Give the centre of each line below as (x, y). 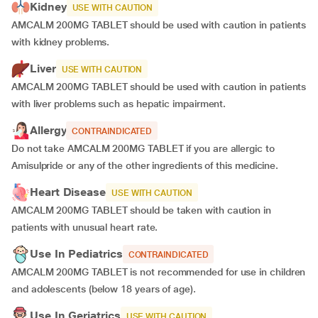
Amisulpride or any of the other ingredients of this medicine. (145, 165)
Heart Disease (68, 192)
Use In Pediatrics (76, 254)
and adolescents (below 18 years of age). (106, 289)
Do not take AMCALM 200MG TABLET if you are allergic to (143, 148)
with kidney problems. (64, 42)
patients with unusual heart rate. (88, 227)
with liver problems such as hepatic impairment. (122, 104)
